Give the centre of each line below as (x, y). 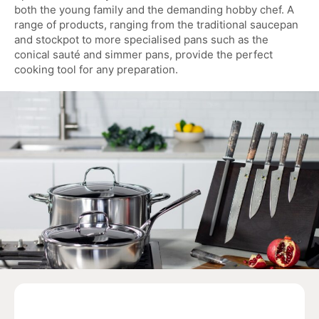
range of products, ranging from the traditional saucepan (156, 25)
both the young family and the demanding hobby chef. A (154, 10)
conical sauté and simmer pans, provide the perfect (143, 54)
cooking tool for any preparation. (96, 69)
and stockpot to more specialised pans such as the (141, 40)
